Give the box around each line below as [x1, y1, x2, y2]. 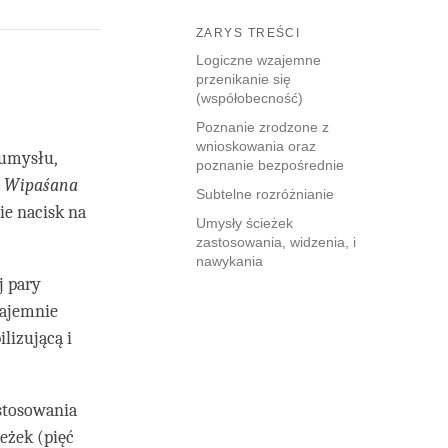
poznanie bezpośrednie [196, 157, 344, 174]
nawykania [196, 253, 263, 270]
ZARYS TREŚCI [196, 26, 301, 41]
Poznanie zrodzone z [196, 119, 329, 136]
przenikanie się [196, 71, 291, 88]
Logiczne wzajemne [196, 52, 321, 69]
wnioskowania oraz [196, 138, 316, 155]
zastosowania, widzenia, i [196, 234, 356, 251]
